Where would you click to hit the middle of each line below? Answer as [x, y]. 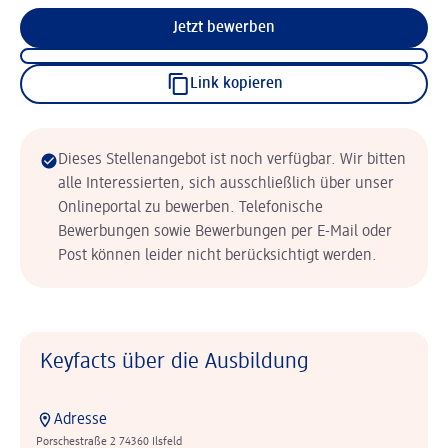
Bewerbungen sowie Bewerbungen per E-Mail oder [225, 232]
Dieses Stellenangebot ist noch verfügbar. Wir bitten [232, 160]
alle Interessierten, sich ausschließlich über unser [226, 184]
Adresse [80, 420]
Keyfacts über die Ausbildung [174, 362]
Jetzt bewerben [224, 28]
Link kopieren [236, 84]
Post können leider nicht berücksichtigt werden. [217, 256]
